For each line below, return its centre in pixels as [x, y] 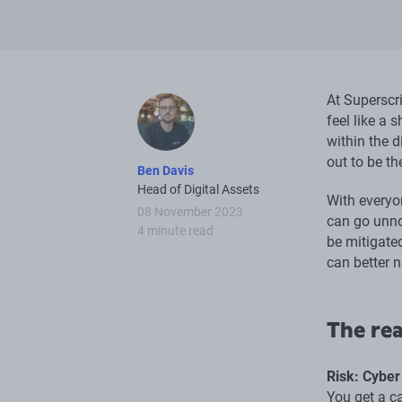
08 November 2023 [191, 212]
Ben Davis [166, 171]
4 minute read [176, 231]
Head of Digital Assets [199, 190]
